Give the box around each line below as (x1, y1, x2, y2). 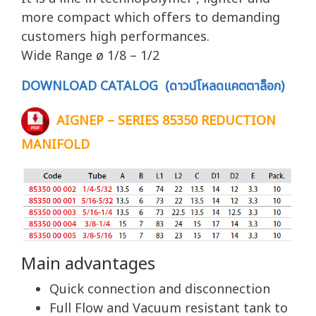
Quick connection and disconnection (49, 279, 270, 299)
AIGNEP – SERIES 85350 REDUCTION (56, 111, 276, 130)
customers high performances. (21, 28, 209, 47)
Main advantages (21, 251, 155, 277)
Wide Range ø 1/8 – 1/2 (21, 47, 159, 66)
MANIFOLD (21, 135, 90, 154)
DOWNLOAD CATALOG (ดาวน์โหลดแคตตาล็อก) (21, 77, 284, 96)
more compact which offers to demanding (21, 8, 280, 28)
